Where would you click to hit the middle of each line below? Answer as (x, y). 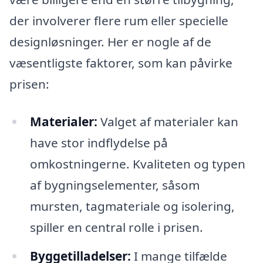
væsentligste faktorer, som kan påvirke (121, 63)
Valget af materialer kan (168, 121)
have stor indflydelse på (99, 142)
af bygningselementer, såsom (114, 185)
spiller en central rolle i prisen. (116, 227)
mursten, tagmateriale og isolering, (132, 206)
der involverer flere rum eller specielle (119, 20)
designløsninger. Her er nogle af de (110, 41)
